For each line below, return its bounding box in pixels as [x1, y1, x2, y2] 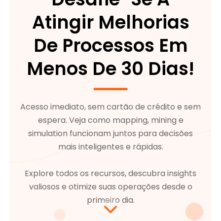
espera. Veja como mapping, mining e [37, 114, 184, 126]
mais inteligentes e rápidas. [58, 141, 163, 153]
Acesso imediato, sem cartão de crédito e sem [20, 101, 201, 113]
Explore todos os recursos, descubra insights [25, 168, 196, 180]
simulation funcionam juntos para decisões [28, 128, 193, 140]
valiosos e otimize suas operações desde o [29, 181, 192, 193]
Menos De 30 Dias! [27, 56, 194, 82]
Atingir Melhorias [32, 10, 189, 36]
